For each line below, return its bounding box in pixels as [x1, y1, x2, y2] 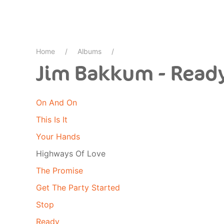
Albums [77, 47, 101, 55]
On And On [36, 97, 77, 107]
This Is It [36, 114, 67, 124]
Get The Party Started [36, 182, 120, 192]
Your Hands [36, 131, 80, 141]
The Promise [36, 165, 83, 175]
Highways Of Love [36, 148, 105, 158]
